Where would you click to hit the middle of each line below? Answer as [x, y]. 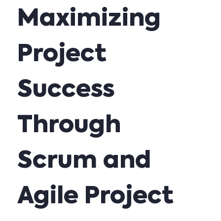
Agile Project [95, 197]
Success [66, 90]
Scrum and [84, 161]
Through [69, 126]
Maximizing [89, 19]
